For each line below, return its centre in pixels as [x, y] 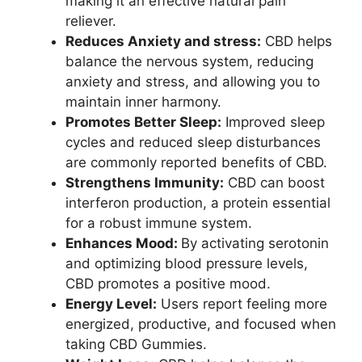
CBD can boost [274, 183]
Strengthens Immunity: [145, 183]
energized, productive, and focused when [201, 324]
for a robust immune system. [159, 223]
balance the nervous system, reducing [189, 61]
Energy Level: [111, 304]
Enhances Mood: [123, 243]
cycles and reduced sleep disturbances [193, 142]
